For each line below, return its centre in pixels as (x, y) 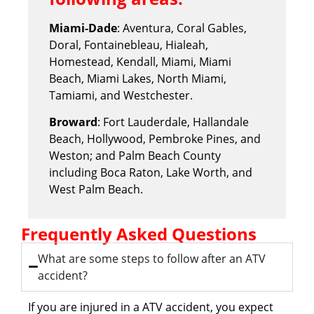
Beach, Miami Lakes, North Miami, (138, 78)
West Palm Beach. (96, 190)
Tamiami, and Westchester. (121, 95)
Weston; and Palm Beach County (135, 156)
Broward (73, 122)
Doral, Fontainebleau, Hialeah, (129, 45)
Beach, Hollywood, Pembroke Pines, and (155, 139)
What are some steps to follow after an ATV (152, 258)
